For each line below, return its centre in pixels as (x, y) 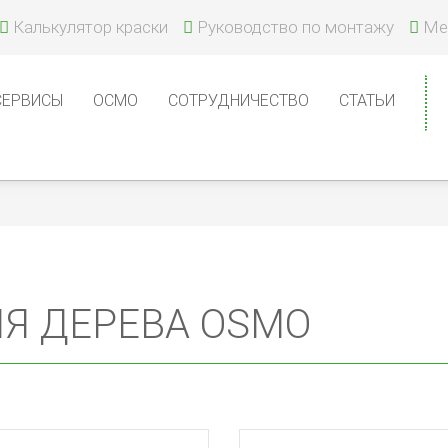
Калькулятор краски (90, 27)
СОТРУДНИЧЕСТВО (238, 100)
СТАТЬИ (367, 100)
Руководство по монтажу (295, 27)
